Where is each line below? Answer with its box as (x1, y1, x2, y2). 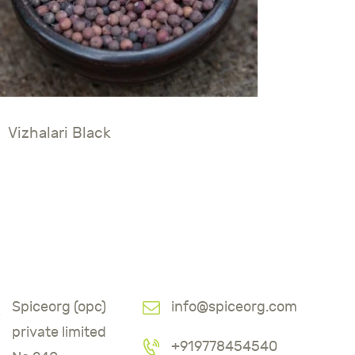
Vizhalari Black (8, 124, 112, 142)
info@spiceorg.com (170, 298, 297, 315)
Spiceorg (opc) (12, 298, 107, 315)
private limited (12, 323, 107, 341)
